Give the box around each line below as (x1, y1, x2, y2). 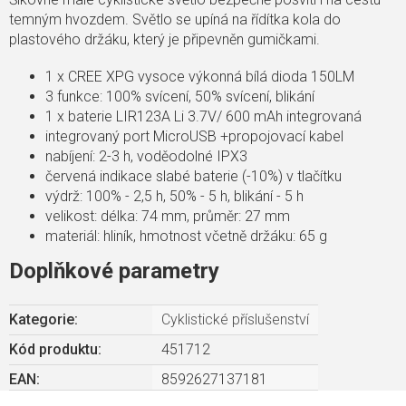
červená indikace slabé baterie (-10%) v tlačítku (45, 168, 345, 186)
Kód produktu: (9, 341, 101, 359)
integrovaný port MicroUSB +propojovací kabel (45, 128, 347, 146)
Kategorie (9, 311, 74, 329)
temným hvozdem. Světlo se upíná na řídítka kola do (9, 11, 341, 29)
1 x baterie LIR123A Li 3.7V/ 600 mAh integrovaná (45, 108, 365, 126)
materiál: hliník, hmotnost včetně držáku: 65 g (45, 227, 327, 246)
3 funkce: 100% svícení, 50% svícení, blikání (45, 88, 318, 106)
